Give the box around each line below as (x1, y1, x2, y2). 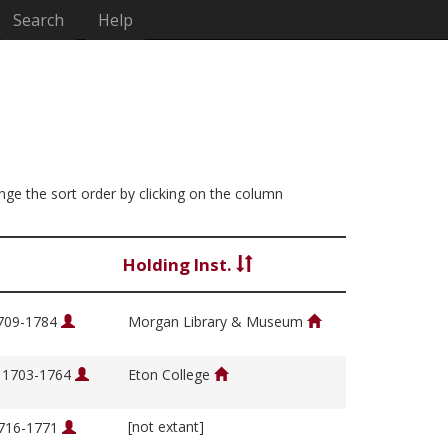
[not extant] (128, 417, 204, 437)
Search (13, 9, 65, 31)
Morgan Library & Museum (128, 312, 307, 332)
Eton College (128, 365, 214, 385)
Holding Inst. (123, 253, 236, 277)
